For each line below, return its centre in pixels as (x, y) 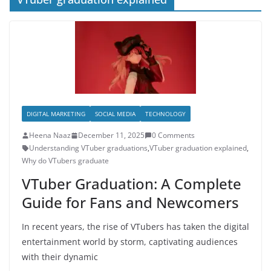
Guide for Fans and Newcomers (130, 202)
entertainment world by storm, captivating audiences (130, 242)
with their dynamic (60, 257)
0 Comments (173, 135)
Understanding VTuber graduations (88, 148)
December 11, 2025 (111, 135)
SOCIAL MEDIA (115, 114)
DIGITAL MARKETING (56, 114)
